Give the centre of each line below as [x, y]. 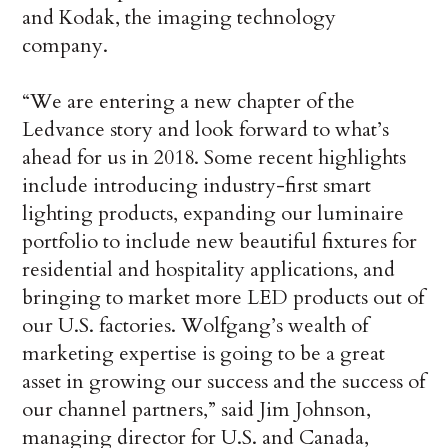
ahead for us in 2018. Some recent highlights [214, 157]
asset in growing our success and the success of [224, 381]
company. [65, 45]
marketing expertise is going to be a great [204, 353]
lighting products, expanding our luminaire [213, 213]
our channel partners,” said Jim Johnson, [197, 409]
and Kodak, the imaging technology [179, 17]
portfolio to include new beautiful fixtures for [220, 241]
